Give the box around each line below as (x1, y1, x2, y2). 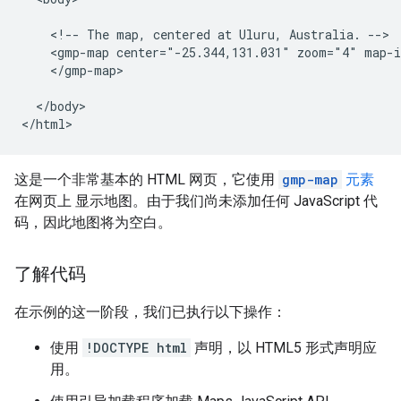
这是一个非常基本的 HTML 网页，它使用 (14, 171, 278, 188)
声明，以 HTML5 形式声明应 (191, 339, 377, 356)
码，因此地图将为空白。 (14, 214, 172, 231)
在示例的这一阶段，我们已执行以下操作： (14, 303, 286, 320)
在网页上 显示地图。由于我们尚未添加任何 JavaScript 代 (14, 192, 378, 209)
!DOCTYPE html (86, 339, 187, 356)
